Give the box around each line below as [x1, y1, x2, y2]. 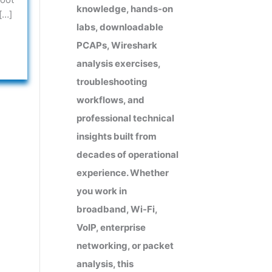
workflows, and [76, 93, 144, 106]
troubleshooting [76, 75, 148, 87]
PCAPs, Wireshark [76, 39, 157, 51]
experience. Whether [76, 166, 169, 178]
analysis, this [76, 257, 134, 270]
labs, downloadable [76, 21, 163, 33]
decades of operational [76, 148, 178, 160]
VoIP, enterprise [76, 221, 146, 233]
